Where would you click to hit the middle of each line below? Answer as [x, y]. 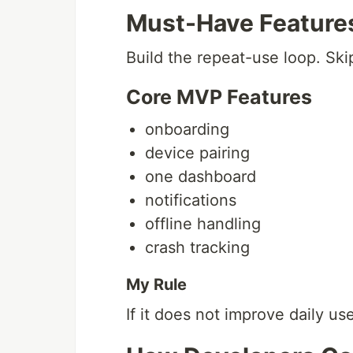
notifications [191, 200]
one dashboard [201, 176]
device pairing [197, 153]
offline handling [203, 224]
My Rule [156, 284]
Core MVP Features [219, 97]
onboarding [187, 129]
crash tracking [197, 247]
